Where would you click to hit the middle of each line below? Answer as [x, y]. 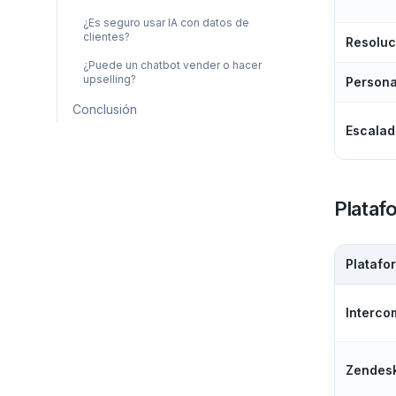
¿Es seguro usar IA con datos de [166, 23]
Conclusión [105, 109]
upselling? [110, 79]
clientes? [107, 37]
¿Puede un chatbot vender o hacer [172, 65]
